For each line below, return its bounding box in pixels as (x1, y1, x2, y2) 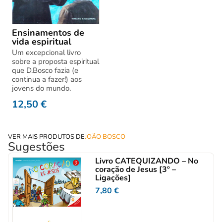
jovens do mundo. (12, 83, 71, 94)
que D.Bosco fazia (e (12, 65, 78, 76)
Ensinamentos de (12, 27, 84, 39)
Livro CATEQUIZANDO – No (95, 156, 199, 167)
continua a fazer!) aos (12, 74, 82, 85)
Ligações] (95, 172, 131, 184)
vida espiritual (12, 36, 71, 48)
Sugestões (8, 139, 65, 155)
